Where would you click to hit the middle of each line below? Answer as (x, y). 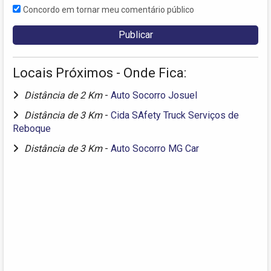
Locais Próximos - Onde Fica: (100, 73)
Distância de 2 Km (64, 96)
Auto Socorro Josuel (154, 96)
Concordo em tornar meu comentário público (109, 10)
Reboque (32, 129)
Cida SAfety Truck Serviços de (175, 116)
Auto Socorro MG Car (155, 149)
